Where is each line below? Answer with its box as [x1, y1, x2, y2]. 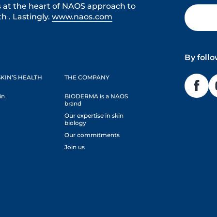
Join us [64, 143, 85, 151]
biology [64, 119, 87, 126]
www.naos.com [52, 12, 112, 21]
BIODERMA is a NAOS [64, 93, 128, 100]
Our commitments [64, 131, 120, 139]
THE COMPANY [64, 74, 110, 81]
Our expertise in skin [64, 112, 124, 119]
